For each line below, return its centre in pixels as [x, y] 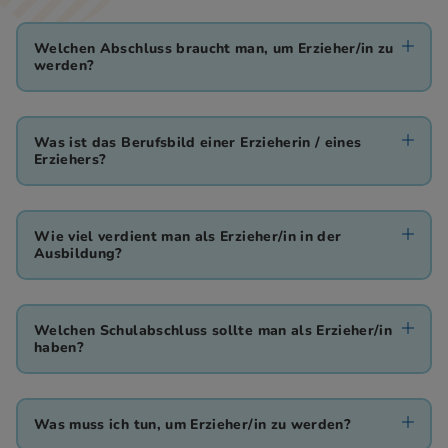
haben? [59, 347]
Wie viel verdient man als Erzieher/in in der [188, 236]
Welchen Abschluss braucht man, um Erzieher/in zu [214, 48]
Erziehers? [70, 159]
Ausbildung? [78, 253]
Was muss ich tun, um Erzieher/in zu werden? [193, 424]
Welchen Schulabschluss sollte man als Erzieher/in [213, 330]
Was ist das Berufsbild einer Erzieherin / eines [198, 142]
